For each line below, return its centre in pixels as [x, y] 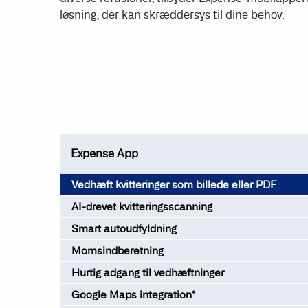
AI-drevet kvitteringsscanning [142, 206]
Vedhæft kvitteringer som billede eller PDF [174, 184]
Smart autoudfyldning [124, 228]
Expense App [104, 153]
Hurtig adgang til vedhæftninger [148, 272]
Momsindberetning [118, 250]
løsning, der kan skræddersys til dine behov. [172, 15]
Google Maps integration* [133, 294]
